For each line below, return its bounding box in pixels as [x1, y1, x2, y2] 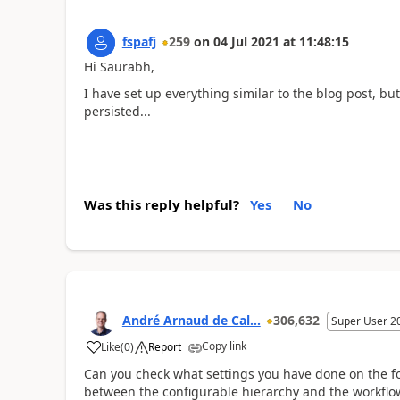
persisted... [83, 103, 151, 120]
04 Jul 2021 [212, 32, 279, 50]
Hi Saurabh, [83, 57, 154, 75]
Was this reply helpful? [83, 195, 239, 213]
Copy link [201, 337, 246, 354]
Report [147, 338, 181, 354]
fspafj [121, 32, 156, 50]
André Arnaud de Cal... [121, 311, 261, 329]
